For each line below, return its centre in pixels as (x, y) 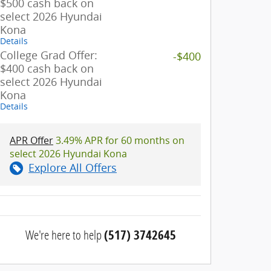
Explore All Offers (73, 168)
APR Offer (31, 140)
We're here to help (63, 235)
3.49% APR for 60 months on (119, 140)
